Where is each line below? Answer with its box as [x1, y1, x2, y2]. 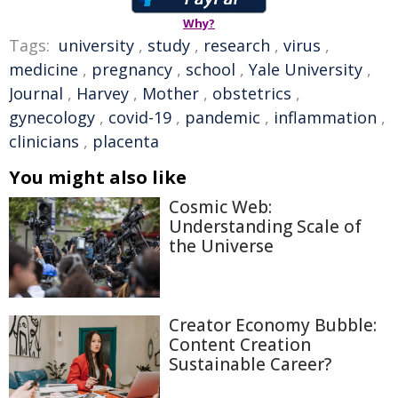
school [186, 59, 235, 80]
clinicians [9, 131, 79, 152]
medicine [9, 59, 78, 80]
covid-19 [108, 107, 171, 128]
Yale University [249, 59, 362, 80]
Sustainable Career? [169, 353, 331, 377]
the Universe [169, 235, 274, 258]
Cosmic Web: [169, 195, 272, 219]
